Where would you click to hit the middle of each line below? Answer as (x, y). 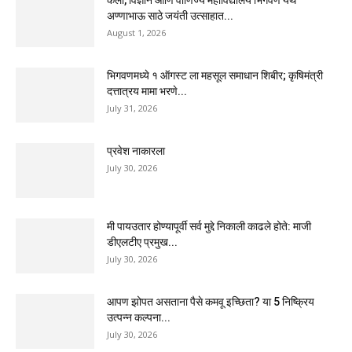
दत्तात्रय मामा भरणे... (147, 92)
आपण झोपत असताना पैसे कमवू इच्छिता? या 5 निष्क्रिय (211, 302)
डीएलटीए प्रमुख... (142, 242)
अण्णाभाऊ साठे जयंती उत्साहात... (170, 16)
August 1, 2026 (136, 33)
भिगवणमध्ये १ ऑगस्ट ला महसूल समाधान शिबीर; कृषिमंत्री (215, 76)
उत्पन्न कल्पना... (139, 318)
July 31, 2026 (132, 108)
